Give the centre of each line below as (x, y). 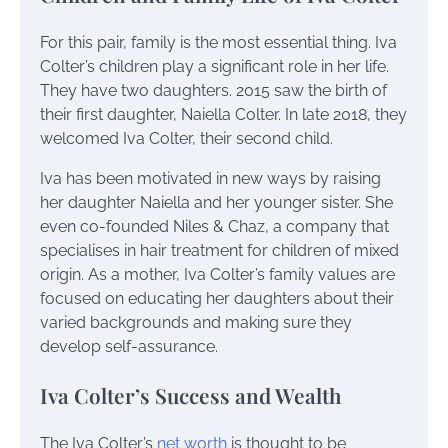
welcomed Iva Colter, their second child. (186, 138)
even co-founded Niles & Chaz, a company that (214, 226)
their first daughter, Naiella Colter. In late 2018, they (223, 114)
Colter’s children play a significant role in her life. (214, 66)
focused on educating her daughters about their (217, 298)
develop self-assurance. (129, 346)
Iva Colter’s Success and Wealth (191, 394)
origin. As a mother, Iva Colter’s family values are (217, 274)
